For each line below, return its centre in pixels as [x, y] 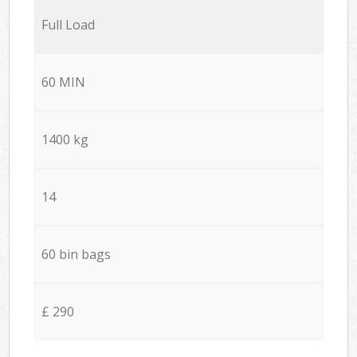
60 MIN [63, 82]
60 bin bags [76, 254]
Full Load [68, 24]
